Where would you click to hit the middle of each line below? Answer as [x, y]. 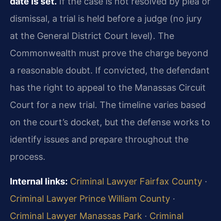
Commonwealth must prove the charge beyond [109, 53]
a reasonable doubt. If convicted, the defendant [110, 70]
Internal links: [39, 181]
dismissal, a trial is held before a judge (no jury [106, 18]
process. [28, 156]
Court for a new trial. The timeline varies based [108, 105]
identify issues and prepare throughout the [99, 139]
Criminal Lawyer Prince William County [90, 198]
